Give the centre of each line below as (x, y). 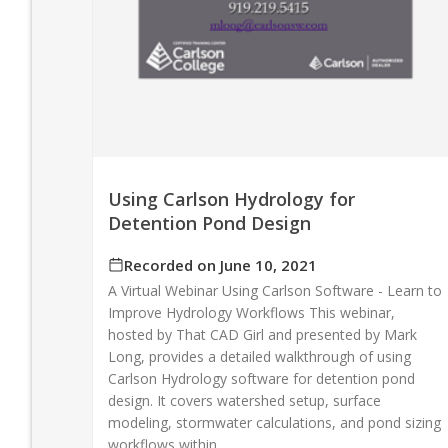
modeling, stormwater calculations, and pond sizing (274, 423)
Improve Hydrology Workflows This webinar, (251, 313)
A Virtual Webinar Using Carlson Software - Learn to (275, 291)
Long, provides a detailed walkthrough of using (259, 357)
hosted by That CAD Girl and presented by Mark (262, 335)
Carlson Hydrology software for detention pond (261, 379)
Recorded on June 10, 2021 (220, 265)
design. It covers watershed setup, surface (244, 401)
